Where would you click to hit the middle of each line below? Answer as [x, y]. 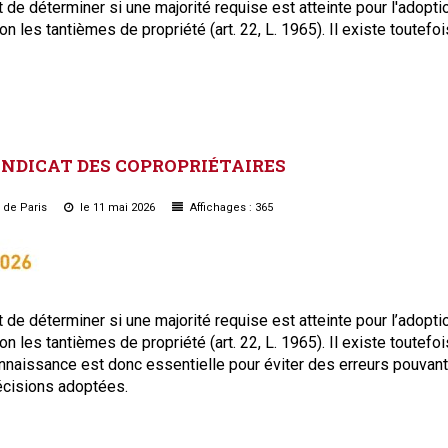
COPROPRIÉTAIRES [200, 165]
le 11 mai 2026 [117, 207]
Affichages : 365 [230, 207]
